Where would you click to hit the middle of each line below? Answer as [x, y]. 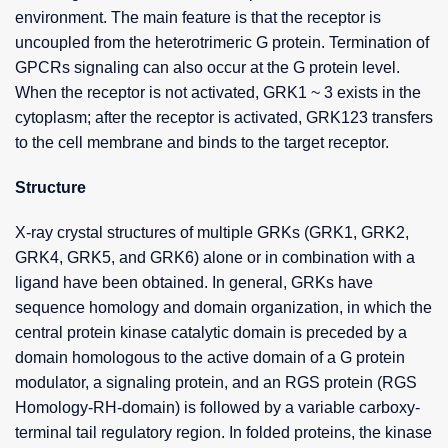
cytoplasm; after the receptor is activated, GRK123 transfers [224, 118]
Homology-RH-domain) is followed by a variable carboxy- [217, 408]
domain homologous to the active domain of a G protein [210, 358]
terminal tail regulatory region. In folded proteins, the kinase [223, 433]
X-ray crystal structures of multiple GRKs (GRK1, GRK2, [212, 233]
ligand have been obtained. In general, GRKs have [194, 283]
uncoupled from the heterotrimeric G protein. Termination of [222, 43]
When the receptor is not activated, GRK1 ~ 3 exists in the [218, 93]
